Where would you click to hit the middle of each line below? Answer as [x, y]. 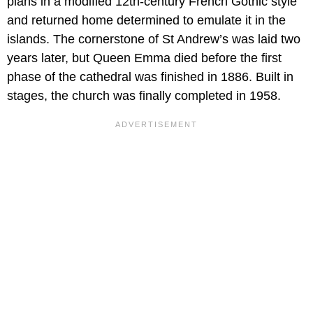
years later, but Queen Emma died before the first [144, 58]
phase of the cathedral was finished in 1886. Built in [150, 77]
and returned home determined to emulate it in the [146, 21]
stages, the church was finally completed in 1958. [144, 96]
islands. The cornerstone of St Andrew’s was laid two [154, 39]
